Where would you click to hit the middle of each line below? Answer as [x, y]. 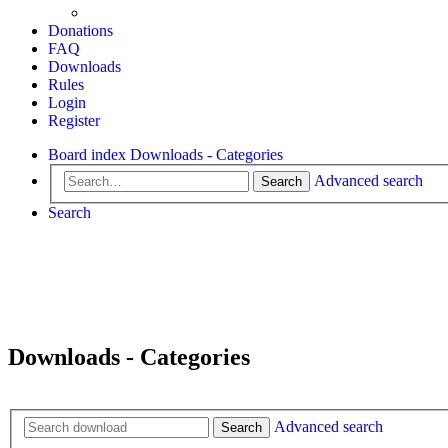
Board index [87, 154]
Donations [80, 30]
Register [74, 120]
